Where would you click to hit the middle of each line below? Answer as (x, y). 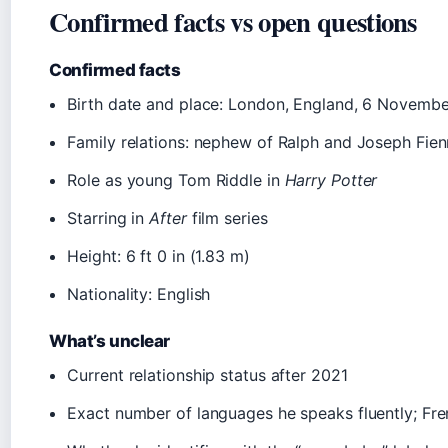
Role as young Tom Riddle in (176, 180)
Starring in (108, 218)
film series (227, 218)
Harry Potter (331, 180)
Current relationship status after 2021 (207, 375)
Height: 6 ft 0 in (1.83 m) (158, 256)
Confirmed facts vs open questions (233, 22)
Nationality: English (139, 294)
